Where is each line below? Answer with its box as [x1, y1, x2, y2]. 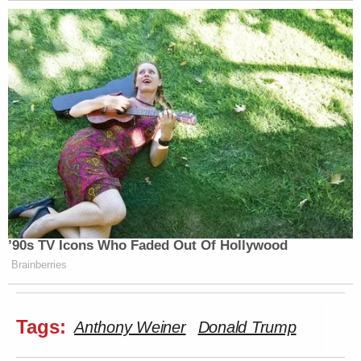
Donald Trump [197, 318, 297, 337]
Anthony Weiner [74, 318, 186, 337]
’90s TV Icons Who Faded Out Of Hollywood [8, 238, 288, 254]
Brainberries [11, 259, 67, 272]
